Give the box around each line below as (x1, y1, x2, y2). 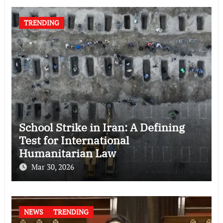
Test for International (18, 132, 129, 147)
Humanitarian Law (18, 145, 116, 160)
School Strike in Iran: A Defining (18, 119, 185, 134)
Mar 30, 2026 (31, 161, 74, 172)
